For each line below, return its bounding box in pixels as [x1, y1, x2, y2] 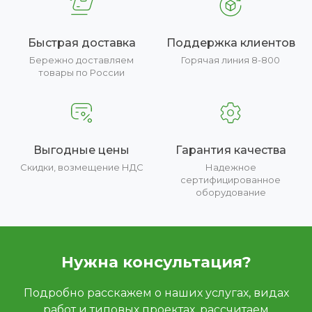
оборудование [195, 187, 266, 198]
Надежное [205, 162, 256, 173]
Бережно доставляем [29, 54, 134, 65]
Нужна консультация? [61, 253, 251, 272]
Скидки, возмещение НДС [19, 162, 143, 173]
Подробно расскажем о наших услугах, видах [23, 286, 289, 299]
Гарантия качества [175, 143, 286, 157]
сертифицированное [180, 174, 281, 185]
